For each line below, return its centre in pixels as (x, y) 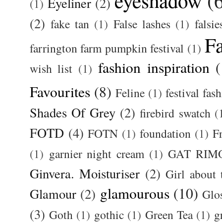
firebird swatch (175, 113)
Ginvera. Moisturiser (85, 173)
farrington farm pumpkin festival (107, 48)
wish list (51, 69)
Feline (130, 93)
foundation (166, 134)
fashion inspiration (154, 67)
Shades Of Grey (73, 112)
